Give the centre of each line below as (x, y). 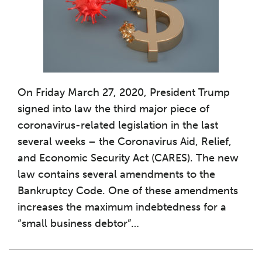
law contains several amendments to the (116, 174)
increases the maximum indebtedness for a (122, 207)
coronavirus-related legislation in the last (118, 125)
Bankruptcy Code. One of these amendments (128, 191)
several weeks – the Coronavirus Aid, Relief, (125, 142)
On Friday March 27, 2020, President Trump (124, 92)
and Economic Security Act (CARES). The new (128, 158)
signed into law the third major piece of (113, 109)
